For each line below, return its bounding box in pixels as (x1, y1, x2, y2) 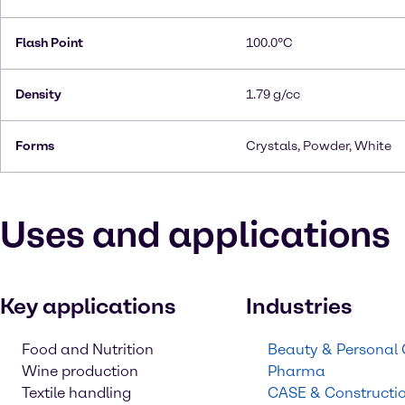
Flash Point (15, 35, 83, 51)
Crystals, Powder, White (246, 138, 391, 154)
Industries (246, 293, 353, 319)
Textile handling (22, 384, 131, 401)
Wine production (22, 363, 138, 380)
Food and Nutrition (22, 341, 154, 358)
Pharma (268, 363, 325, 380)
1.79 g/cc (246, 87, 300, 102)
